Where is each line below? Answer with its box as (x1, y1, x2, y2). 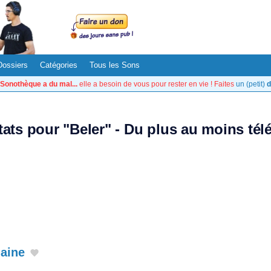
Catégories (40, 60, 77, 70)
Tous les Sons (90, 60, 140, 70)
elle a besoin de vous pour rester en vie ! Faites (77, 80, 236, 88)
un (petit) (236, 80, 267, 88)
